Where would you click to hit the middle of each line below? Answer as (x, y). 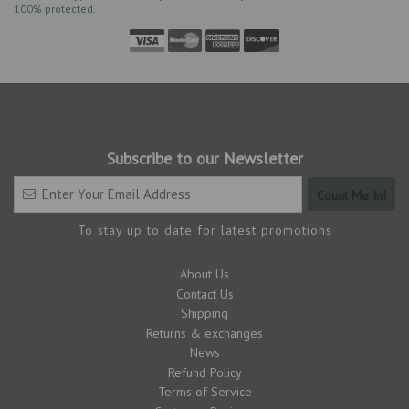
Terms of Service (204, 392)
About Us (204, 274)
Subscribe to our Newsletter (204, 159)
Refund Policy (204, 372)
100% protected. (55, 9)
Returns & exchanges (204, 333)
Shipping (204, 314)
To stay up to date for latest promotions (204, 231)
